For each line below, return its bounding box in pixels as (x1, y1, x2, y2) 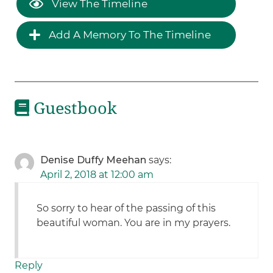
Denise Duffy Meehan (40, 154, 147, 166)
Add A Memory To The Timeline (46, 28, 211, 41)
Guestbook (29, 98, 118, 118)
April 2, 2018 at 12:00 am (40, 169, 154, 181)
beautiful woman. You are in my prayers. (37, 217, 231, 229)
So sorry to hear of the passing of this (37, 202, 216, 214)
